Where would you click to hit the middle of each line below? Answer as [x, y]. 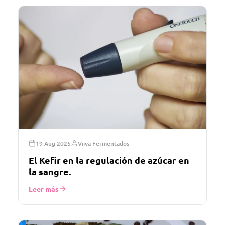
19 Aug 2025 [53, 143]
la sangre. [50, 171]
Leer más [44, 189]
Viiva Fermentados [103, 143]
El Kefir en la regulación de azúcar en [109, 160]
